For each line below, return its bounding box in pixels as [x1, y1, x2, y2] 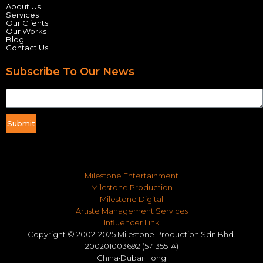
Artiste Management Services [75, 206, 188, 215]
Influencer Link [104, 218, 159, 227]
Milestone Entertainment [85, 171, 178, 180]
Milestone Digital [100, 194, 163, 204]
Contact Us [6, 43, 48, 52]
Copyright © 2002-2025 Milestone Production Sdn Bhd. [28, 230, 235, 239]
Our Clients [6, 18, 48, 28]
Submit [7, 119, 35, 128]
